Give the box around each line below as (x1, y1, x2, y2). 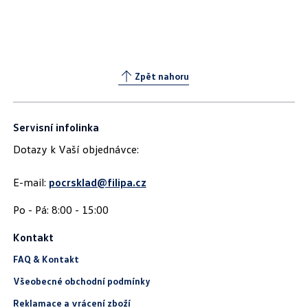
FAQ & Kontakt (12, 253, 79, 265)
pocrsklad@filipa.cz (48, 175, 146, 189)
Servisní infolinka (12, 120, 99, 134)
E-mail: (12, 175, 49, 189)
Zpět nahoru (135, 70, 190, 82)
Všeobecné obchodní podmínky (12, 275, 151, 287)
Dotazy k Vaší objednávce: (12, 142, 139, 156)
